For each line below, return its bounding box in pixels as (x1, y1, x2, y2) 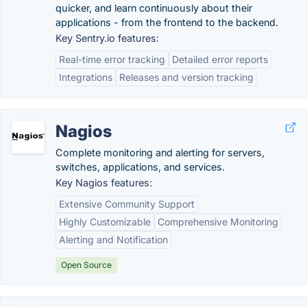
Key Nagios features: (56, 177, 152, 188)
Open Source (61, 260, 112, 270)
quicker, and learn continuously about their (56, 2, 252, 14)
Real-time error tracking (59, 53, 165, 65)
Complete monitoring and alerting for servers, (56, 147, 265, 158)
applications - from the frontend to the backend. (56, 16, 278, 28)
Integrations (59, 71, 112, 83)
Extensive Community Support (59, 198, 195, 210)
